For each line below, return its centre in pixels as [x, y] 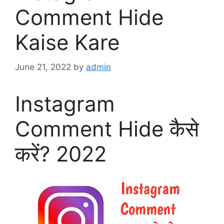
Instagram [65, 103]
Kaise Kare [67, 42]
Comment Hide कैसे [107, 128]
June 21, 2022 [43, 67]
